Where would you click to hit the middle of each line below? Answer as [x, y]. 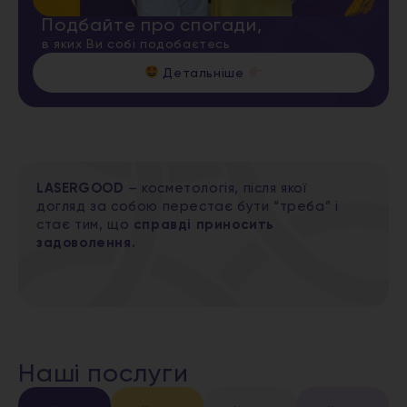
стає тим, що [85, 224]
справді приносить [204, 224]
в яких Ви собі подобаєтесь [136, 45]
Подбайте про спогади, [152, 26]
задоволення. [86, 243]
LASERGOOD [80, 188]
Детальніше [203, 73]
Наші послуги [104, 374]
